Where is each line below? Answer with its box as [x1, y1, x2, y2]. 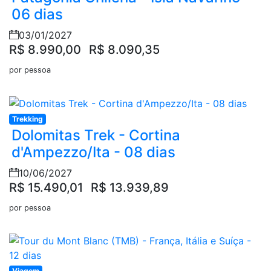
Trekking [11, 114, 43, 124]
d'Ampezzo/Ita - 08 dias [11, 143, 175, 162]
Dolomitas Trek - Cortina [11, 126, 180, 145]
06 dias [11, 5, 63, 23]
